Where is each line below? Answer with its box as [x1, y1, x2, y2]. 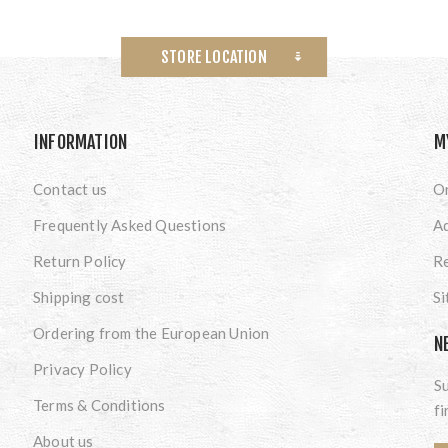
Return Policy [32, 251, 127, 270]
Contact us [32, 179, 107, 198]
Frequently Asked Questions [32, 215, 227, 234]
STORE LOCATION [161, 46, 267, 67]
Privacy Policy [32, 359, 132, 378]
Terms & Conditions [32, 395, 166, 414]
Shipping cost [32, 287, 125, 306]
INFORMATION [33, 130, 128, 153]
